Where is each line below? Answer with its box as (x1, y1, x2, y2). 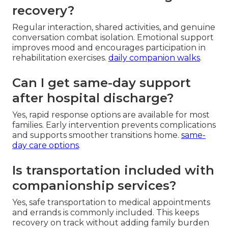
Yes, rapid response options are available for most (12, 110, 210, 120)
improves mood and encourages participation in (12, 43, 206, 53)
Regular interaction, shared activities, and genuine (12, 22, 215, 33)
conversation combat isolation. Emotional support (12, 33, 214, 43)
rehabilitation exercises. (12, 53, 108, 63)
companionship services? (12, 178, 176, 193)
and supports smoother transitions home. (12, 130, 181, 140)
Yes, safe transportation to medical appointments (12, 197, 210, 208)
